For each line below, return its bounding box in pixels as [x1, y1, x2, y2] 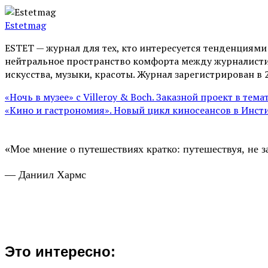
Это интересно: [5, 243, 115, 260]
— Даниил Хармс [5, 169, 86, 181]
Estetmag [5, 19, 46, 32]
